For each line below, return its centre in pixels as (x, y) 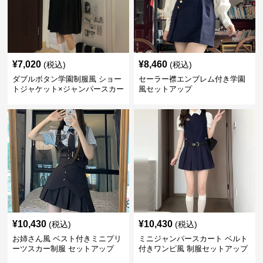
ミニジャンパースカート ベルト (193, 239)
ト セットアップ (41, 99)
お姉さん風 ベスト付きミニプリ (67, 239)
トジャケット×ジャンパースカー (68, 89)
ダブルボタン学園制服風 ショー (67, 79)
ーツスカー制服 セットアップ (63, 249)
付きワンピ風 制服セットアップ (193, 249)
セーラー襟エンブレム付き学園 (192, 79)
